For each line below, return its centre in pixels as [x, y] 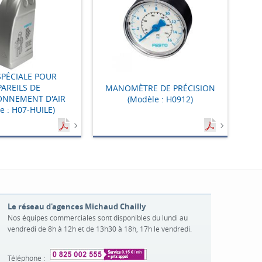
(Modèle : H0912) [161, 99]
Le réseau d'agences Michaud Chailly [77, 206]
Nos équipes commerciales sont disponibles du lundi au [98, 218]
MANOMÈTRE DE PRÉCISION [161, 88]
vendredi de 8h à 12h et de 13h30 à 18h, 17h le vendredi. [100, 229]
